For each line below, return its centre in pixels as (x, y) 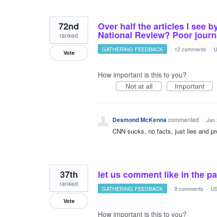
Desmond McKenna (139, 120)
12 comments (190, 49)
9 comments (189, 189)
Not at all (139, 86)
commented (184, 120)
